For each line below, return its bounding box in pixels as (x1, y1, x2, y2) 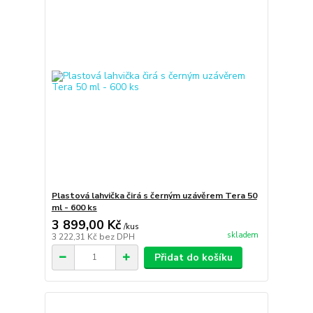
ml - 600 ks (51, 201, 97, 213)
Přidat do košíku (154, 250, 233, 264)
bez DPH (99, 231, 135, 242)
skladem (226, 230, 259, 240)
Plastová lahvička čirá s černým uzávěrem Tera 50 (51, 189, 257, 201)
